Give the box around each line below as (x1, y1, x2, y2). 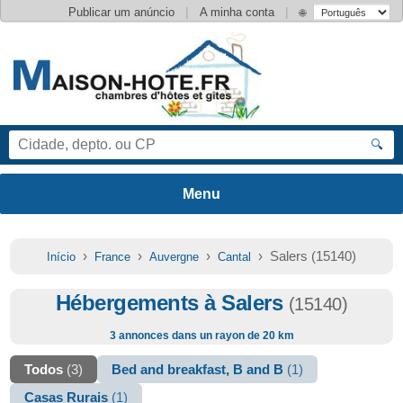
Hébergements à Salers (55, 291, 289, 315)
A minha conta (200, 4, 274, 19)
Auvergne (149, 250, 199, 264)
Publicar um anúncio (68, 4, 175, 19)
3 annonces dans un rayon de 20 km (109, 329, 294, 342)
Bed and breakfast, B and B (112, 362, 288, 377)
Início (47, 250, 76, 264)
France (94, 250, 130, 264)
